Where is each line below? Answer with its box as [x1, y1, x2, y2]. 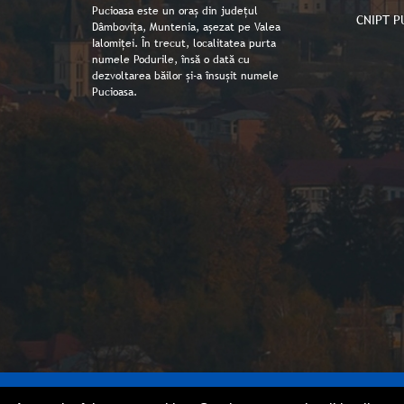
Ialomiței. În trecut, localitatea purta [92, 37, 276, 50]
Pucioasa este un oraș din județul [92, 5, 258, 17]
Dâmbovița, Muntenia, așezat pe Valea [92, 21, 280, 33]
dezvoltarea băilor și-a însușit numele [92, 69, 279, 82]
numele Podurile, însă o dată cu [92, 53, 250, 66]
